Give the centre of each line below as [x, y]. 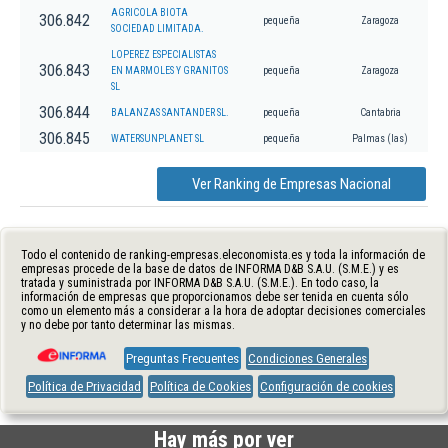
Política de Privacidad [84, 386]
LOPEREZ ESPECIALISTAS [163, 54]
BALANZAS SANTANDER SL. [170, 112]
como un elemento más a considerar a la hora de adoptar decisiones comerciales [223, 310]
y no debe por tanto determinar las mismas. [128, 324]
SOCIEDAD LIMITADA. [157, 28]
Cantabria [380, 112]
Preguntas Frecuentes [182, 358]
